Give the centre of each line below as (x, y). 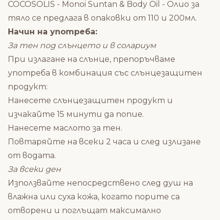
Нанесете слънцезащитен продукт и (90, 100)
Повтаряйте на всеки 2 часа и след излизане (104, 141)
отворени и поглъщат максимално (84, 210)
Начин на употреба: (53, 31)
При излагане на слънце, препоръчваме (92, 59)
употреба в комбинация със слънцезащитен (105, 73)
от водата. (32, 155)
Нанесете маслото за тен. (65, 128)
